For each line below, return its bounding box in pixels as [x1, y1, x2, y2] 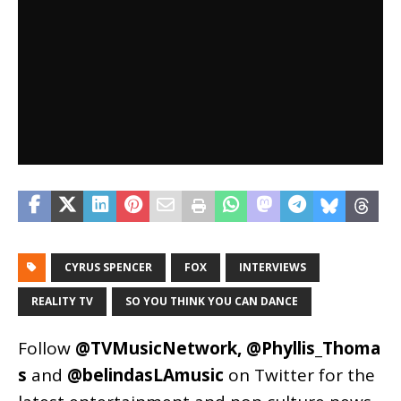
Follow [18, 337, 75, 360]
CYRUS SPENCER [64, 260, 152, 275]
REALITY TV [31, 294, 93, 309]
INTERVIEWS [239, 260, 306, 275]
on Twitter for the [224, 363, 375, 387]
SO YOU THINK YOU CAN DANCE [125, 294, 298, 309]
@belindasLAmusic [67, 363, 224, 387]
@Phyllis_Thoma [246, 337, 380, 360]
